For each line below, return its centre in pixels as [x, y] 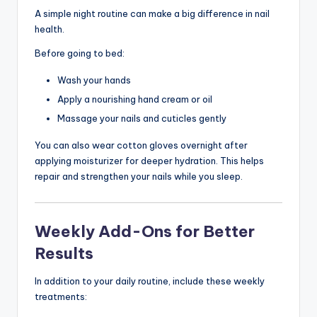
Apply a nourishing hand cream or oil [135, 99]
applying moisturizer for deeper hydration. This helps [149, 160]
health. [50, 29]
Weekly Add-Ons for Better [145, 232]
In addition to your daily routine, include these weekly [150, 281]
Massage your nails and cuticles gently [142, 118]
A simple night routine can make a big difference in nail [152, 13]
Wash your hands [94, 80]
